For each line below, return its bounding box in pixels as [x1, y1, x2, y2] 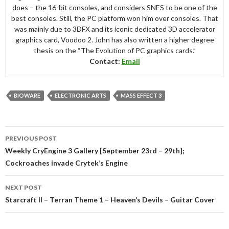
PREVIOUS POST [5, 134, 57, 143]
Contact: [89, 57, 122, 66]
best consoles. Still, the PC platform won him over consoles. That [11, 14, 218, 23]
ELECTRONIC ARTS [55, 92, 106, 99]
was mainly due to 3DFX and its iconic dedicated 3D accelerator [14, 25, 215, 34]
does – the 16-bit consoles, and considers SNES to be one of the [12, 3, 217, 12]
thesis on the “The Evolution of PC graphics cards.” [33, 46, 196, 55]
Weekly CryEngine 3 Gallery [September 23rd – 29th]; [5, 146, 185, 155]
